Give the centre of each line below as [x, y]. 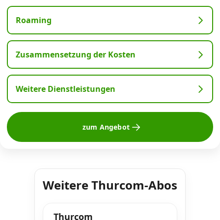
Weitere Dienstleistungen [66, 89]
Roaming [34, 20]
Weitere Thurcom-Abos [110, 185]
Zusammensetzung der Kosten [76, 55]
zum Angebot [106, 127]
